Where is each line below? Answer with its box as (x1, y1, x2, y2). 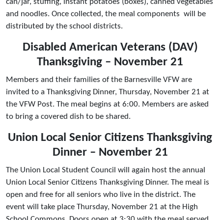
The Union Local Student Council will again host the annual (6, 166, 205, 175)
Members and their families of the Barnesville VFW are (6, 76, 192, 84)
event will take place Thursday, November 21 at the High (6, 203, 198, 212)
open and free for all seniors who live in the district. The (6, 191, 195, 199)
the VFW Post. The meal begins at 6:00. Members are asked (6, 100, 209, 109)
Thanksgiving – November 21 (37, 56, 183, 69)
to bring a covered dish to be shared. (6, 112, 131, 121)
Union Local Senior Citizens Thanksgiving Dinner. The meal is (6, 178, 209, 187)
